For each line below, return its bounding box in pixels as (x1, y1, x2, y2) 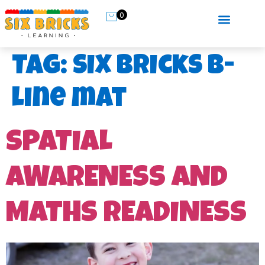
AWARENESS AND (6, 165, 228, 195)
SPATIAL (6, 130, 112, 160)
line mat (12, 87, 127, 115)
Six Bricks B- (73, 54, 235, 82)
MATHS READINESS (6, 201, 247, 231)
